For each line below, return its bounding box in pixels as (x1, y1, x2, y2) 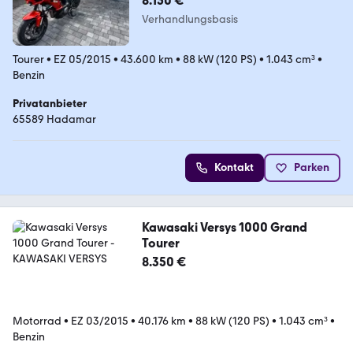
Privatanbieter (13, 96, 87, 110)
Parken (294, 160, 329, 174)
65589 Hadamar (13, 112, 96, 126)
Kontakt (214, 160, 254, 174)
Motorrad (13, 314, 61, 328)
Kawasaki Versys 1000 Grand (141, 219, 307, 235)
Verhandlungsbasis (141, 12, 238, 26)
